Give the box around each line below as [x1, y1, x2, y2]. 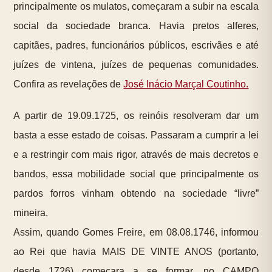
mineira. [13, 208, 49, 219]
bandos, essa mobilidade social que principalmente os [13, 169, 259, 180]
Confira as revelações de [13, 78, 124, 89]
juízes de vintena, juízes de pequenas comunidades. [13, 59, 259, 70]
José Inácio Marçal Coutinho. [123, 78, 249, 89]
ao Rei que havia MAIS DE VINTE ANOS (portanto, [13, 246, 259, 257]
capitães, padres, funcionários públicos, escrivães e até [13, 39, 259, 50]
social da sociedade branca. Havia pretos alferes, [13, 20, 259, 31]
